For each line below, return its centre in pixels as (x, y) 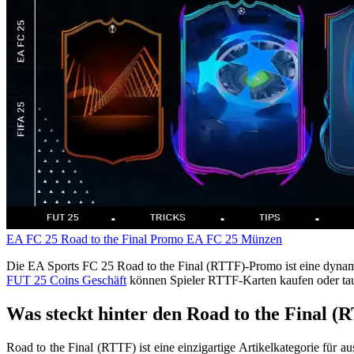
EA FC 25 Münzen (234, 239)
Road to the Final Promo (124, 239)
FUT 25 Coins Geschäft (66, 281)
